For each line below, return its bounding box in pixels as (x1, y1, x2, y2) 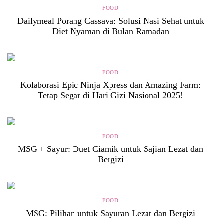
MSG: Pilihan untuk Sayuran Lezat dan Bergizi (26, 208, 195, 218)
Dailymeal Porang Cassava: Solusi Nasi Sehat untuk (17, 15, 204, 26)
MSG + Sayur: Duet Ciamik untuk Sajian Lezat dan (18, 144, 203, 154)
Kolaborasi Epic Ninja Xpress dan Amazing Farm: (20, 79, 201, 90)
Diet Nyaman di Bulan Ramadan (52, 26, 169, 36)
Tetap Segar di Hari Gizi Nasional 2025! (38, 90, 183, 100)
